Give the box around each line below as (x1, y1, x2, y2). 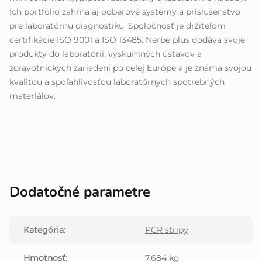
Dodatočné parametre (9, 182, 150, 202)
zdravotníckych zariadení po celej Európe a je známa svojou (9, 63, 251, 74)
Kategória (23, 225, 64, 236)
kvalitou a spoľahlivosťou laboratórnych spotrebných (9, 77, 225, 88)
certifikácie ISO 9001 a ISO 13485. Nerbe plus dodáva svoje (9, 35, 245, 46)
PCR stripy (145, 225, 188, 236)
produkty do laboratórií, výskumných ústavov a (9, 49, 202, 60)
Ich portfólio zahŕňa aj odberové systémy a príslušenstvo (9, 6, 240, 18)
